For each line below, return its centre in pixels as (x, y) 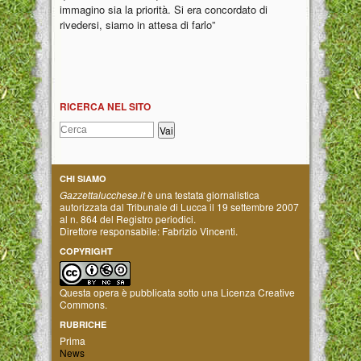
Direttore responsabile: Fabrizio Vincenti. (149, 230)
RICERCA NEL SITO (105, 106)
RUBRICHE (83, 324)
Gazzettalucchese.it (102, 194)
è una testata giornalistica (202, 194)
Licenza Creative (258, 292)
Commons (82, 304)
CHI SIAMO (83, 178)
